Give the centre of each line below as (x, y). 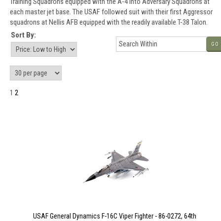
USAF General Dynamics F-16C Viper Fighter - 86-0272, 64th (114, 216)
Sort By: (23, 35)
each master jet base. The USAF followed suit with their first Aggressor (111, 12)
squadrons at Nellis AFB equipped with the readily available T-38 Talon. (109, 22)
